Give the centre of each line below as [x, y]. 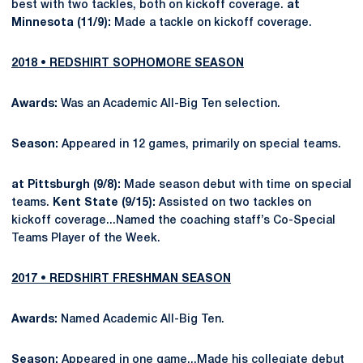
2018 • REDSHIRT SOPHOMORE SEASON [128, 64]
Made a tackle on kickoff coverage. [213, 23]
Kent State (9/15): [104, 203]
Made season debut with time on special [236, 185]
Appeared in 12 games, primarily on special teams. [200, 145]
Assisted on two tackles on [233, 203]
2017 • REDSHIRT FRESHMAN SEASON [121, 279]
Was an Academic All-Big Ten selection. [171, 104]
